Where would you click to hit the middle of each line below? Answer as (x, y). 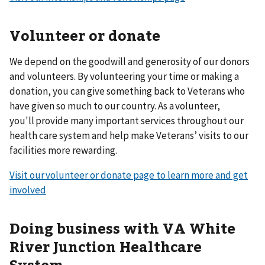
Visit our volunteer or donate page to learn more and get (129, 175)
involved (28, 190)
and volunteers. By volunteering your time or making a (124, 76)
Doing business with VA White (122, 227)
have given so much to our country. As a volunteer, (115, 106)
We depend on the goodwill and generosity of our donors (130, 61)
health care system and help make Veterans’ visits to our (129, 135)
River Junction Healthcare (106, 246)
